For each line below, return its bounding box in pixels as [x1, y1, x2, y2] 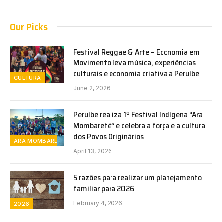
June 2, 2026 [73, 84, 111, 92]
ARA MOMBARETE [14, 137, 66, 144]
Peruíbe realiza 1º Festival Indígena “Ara [73, 108, 203, 121]
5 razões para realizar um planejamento [73, 171, 202, 184]
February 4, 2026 [73, 199, 122, 207]
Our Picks [10, 18, 48, 35]
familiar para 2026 [73, 182, 134, 195]
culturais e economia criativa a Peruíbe [73, 67, 199, 80]
